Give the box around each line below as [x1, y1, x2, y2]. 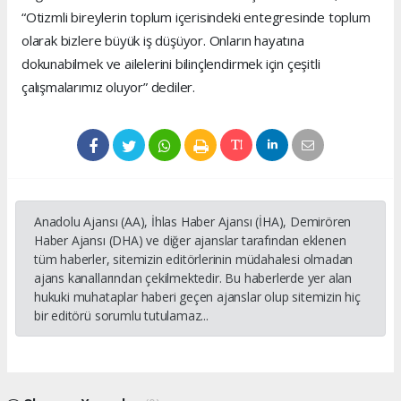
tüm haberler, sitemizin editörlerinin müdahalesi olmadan [34, 251, 354, 269]
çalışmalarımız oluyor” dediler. [21, 78, 196, 97]
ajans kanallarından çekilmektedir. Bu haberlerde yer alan [34, 269, 353, 287]
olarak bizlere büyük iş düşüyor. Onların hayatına [21, 31, 304, 50]
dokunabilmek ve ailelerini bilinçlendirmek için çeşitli [21, 55, 320, 73]
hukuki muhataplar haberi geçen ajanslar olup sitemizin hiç [34, 288, 361, 306]
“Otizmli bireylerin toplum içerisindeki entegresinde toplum [21, 8, 371, 27]
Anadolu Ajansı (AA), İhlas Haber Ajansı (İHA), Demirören [34, 213, 352, 231]
